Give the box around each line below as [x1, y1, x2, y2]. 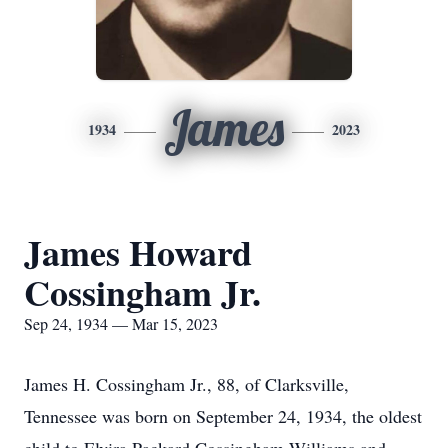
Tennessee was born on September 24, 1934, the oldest [24, 404, 422, 428]
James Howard [24, 226, 252, 278]
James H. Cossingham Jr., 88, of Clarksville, [24, 372, 349, 396]
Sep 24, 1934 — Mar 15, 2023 [24, 313, 218, 334]
